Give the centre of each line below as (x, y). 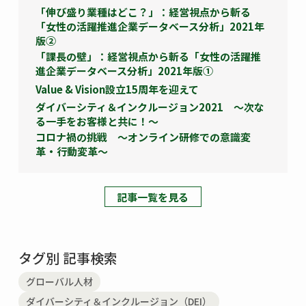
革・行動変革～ (71, 152)
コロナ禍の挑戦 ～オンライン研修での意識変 (143, 137)
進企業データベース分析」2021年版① (124, 71)
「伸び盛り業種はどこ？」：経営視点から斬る (143, 12)
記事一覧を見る (153, 197)
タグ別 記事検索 (68, 258)
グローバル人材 (59, 282)
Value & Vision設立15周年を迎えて (117, 89)
